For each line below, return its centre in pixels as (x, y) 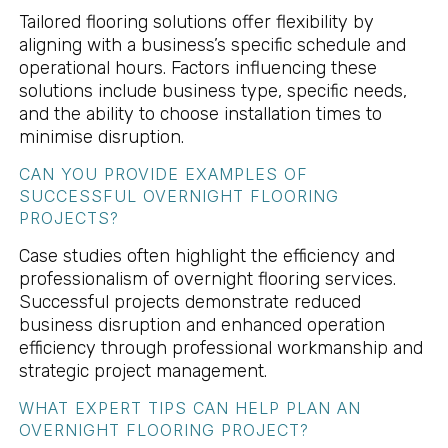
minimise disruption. (101, 136)
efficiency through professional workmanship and (220, 347)
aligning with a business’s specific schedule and (212, 44)
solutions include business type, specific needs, (212, 90)
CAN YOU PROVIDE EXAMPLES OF (163, 173)
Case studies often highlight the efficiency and (206, 255)
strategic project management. (142, 370)
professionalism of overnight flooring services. (207, 278)
